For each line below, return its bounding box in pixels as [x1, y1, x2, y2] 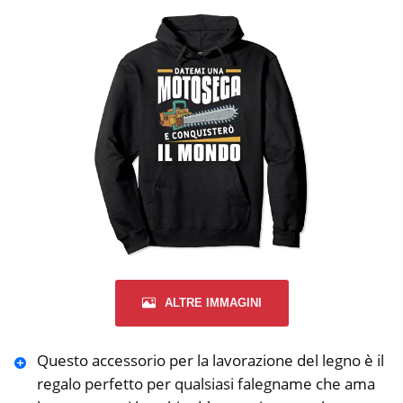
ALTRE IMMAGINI [164, 295, 262, 309]
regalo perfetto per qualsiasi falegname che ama [36, 372, 375, 394]
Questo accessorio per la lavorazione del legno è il [36, 349, 384, 371]
